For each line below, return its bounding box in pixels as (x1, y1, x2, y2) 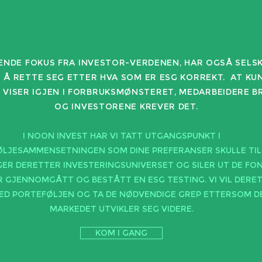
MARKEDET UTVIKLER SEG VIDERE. (49, 204, 194, 214)
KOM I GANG (95, 227, 147, 238)
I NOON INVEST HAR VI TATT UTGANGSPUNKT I (22, 130, 220, 141)
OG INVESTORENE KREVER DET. (54, 101, 198, 112)
